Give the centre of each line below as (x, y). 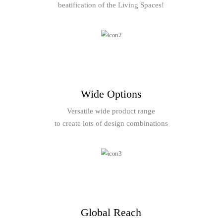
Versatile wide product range (111, 111)
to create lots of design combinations (111, 124)
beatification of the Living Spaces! (111, 5)
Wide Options (111, 94)
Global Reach (111, 213)
